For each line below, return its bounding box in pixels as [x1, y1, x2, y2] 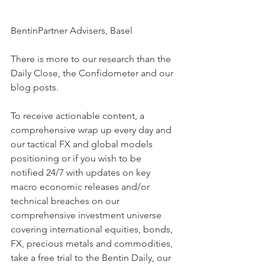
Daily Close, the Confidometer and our [11, 67, 176, 79]
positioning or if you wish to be [11, 152, 144, 164]
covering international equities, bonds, [11, 223, 175, 235]
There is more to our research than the [11, 53, 173, 64]
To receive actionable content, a [11, 109, 147, 121]
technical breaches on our [11, 195, 122, 206]
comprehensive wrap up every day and [11, 124, 174, 135]
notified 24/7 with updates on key [11, 166, 153, 178]
